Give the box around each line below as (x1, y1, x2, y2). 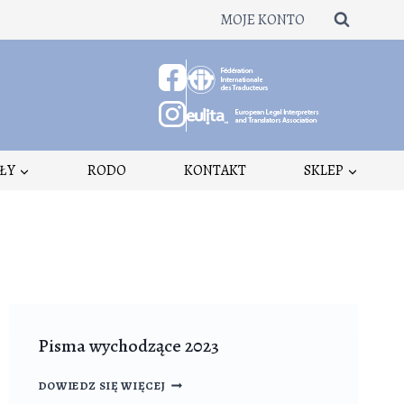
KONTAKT (183, 160, 246, 180)
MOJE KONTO (219, 9, 305, 30)
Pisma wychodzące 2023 (37, 334, 219, 359)
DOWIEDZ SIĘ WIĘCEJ (37, 378, 166, 394)
